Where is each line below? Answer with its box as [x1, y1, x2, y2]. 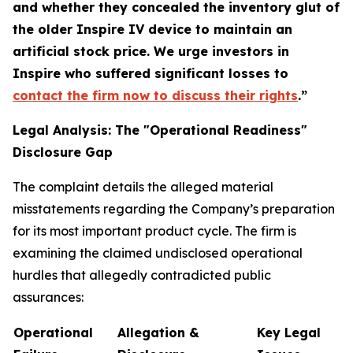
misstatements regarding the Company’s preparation [13, 201, 335, 217]
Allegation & [117, 325, 199, 340]
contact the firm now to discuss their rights [13, 87, 298, 103]
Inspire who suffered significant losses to [13, 65, 288, 81]
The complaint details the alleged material [13, 179, 273, 195]
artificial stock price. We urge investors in [13, 43, 289, 59]
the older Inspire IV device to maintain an [13, 21, 292, 37]
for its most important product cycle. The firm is [13, 223, 296, 239]
